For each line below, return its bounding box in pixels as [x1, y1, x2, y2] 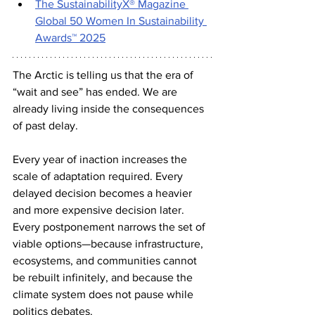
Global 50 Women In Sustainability [35, 15, 207, 27]
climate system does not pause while [13, 288, 196, 301]
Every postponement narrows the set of [13, 221, 208, 233]
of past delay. [13, 120, 78, 132]
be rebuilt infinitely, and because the [13, 271, 195, 284]
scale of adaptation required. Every [13, 170, 186, 183]
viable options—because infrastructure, [13, 238, 206, 250]
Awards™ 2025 [35, 32, 105, 44]
